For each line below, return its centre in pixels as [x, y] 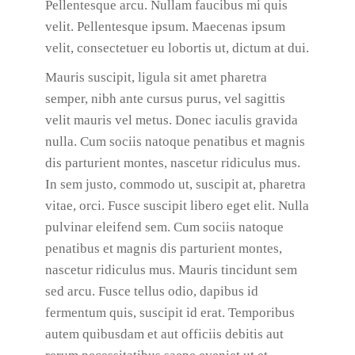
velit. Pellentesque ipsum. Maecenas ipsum [165, 27]
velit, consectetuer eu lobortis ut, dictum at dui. [177, 48]
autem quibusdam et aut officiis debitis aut [164, 334]
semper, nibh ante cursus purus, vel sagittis [165, 99]
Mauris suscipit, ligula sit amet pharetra [156, 77]
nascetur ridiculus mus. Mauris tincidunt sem [171, 270]
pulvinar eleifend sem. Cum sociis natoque [164, 227]
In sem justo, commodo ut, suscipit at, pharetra [175, 184]
